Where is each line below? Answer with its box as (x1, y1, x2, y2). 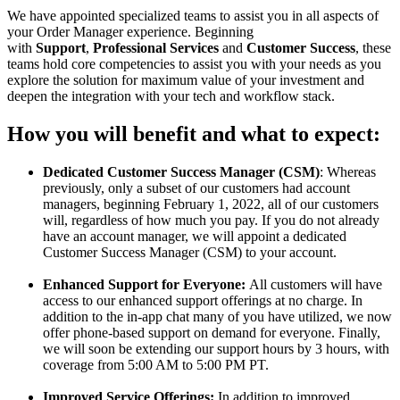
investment (279, 71, 340, 87)
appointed (60, 7, 115, 23)
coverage (43, 356, 94, 372)
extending (136, 340, 191, 356)
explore (7, 71, 49, 87)
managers (43, 196, 96, 212)
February (163, 196, 214, 212)
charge (306, 292, 344, 308)
